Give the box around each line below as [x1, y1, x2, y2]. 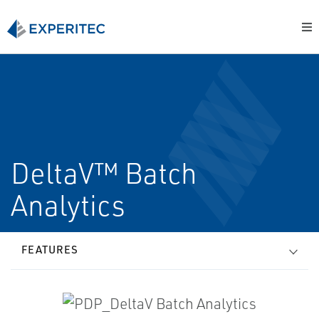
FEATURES [21, 243, 78, 256]
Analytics [11, 187, 125, 223]
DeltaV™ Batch [11, 155, 197, 191]
